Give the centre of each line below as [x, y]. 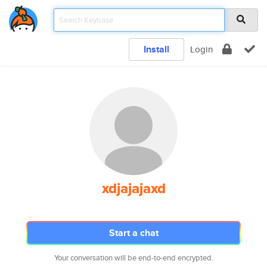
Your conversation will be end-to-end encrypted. [133, 258]
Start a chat [133, 233]
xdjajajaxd [133, 188]
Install [156, 49]
